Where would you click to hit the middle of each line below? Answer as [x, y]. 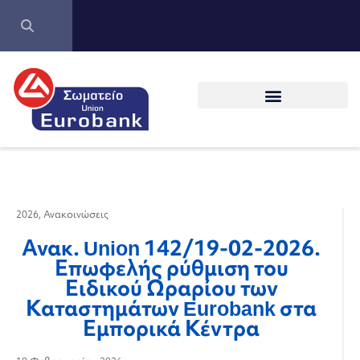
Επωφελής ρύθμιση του [171, 268]
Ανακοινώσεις [76, 214]
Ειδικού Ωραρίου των [171, 288]
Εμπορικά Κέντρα [171, 328]
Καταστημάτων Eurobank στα [171, 308]
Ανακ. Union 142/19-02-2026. [171, 247]
